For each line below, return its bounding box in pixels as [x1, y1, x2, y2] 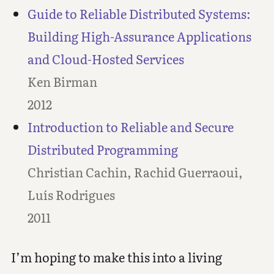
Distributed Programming [27, 140, 178, 158]
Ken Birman [27, 72, 97, 91]
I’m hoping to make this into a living [10, 248, 222, 266]
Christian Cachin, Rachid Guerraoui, [27, 163, 243, 181]
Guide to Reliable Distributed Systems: [27, 4, 251, 23]
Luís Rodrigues [27, 185, 115, 204]
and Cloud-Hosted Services [27, 50, 184, 68]
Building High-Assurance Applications [27, 27, 251, 45]
